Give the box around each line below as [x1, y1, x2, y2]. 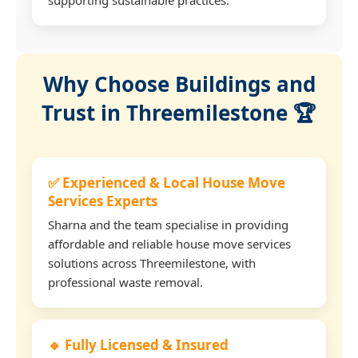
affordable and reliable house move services [48, 235, 291, 252]
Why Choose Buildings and [42, 69, 316, 98]
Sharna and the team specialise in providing [48, 216, 288, 233]
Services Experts [48, 191, 157, 210]
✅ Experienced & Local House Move [48, 173, 285, 192]
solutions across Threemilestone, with [48, 254, 256, 271]
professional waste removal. [48, 273, 203, 290]
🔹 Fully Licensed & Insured [48, 335, 229, 354]
